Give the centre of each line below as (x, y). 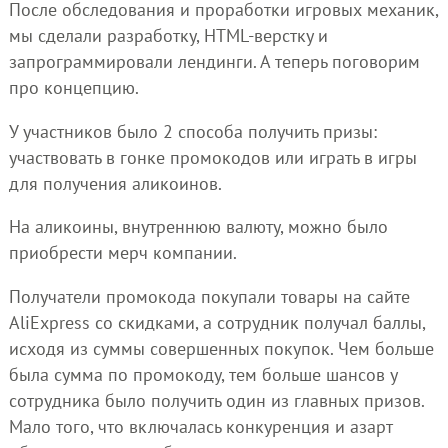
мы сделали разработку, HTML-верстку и (168, 36)
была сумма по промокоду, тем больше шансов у (202, 374)
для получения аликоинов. (115, 183)
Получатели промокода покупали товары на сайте (209, 296)
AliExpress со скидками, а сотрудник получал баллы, (216, 322)
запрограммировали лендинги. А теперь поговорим (214, 62)
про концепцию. (73, 88)
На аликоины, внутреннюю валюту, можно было (198, 227)
